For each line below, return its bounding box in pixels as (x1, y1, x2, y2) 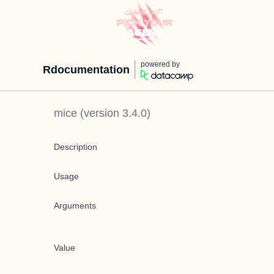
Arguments (54, 201, 96, 210)
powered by (141, 60, 180, 68)
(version (77, 107, 122, 119)
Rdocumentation (43, 64, 130, 76)
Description (54, 142, 97, 152)
